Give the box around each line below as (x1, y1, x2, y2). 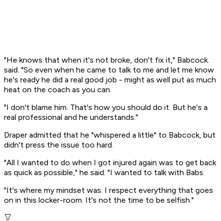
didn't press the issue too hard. (4, 140, 113, 150)
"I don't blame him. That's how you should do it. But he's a (4, 103, 208, 112)
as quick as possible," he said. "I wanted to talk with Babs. (4, 168, 205, 178)
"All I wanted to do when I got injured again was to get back (4, 158, 216, 168)
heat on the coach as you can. (4, 85, 111, 95)
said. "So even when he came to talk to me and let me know (4, 65, 214, 75)
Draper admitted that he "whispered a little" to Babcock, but (4, 130, 216, 140)
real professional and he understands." (4, 112, 138, 122)
